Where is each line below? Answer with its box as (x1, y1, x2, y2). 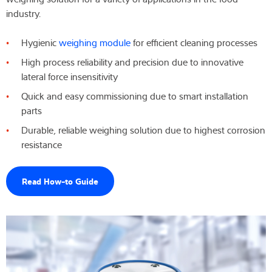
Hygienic (21, 36, 59, 50)
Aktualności (5, 75, 53, 89)
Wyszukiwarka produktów (89, 135, 189, 146)
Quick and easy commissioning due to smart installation (21, 89, 248, 103)
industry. (6, 7, 41, 21)
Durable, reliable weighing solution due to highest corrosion (21, 123, 265, 137)
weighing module (59, 36, 131, 50)
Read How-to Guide (22, 175, 98, 187)
